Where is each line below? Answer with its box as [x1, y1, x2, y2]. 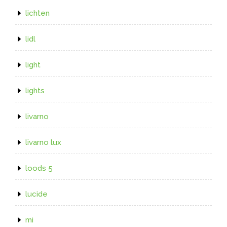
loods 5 [25, 163, 53, 173]
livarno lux [25, 137, 61, 147]
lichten [25, 8, 50, 18]
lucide [25, 189, 48, 199]
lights [25, 86, 45, 95]
